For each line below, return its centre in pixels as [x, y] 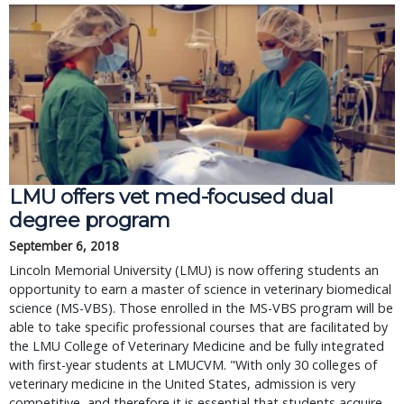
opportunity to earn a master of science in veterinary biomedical [200, 289]
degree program [90, 220]
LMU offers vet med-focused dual [171, 197]
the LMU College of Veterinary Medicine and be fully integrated [197, 346]
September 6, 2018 [64, 246]
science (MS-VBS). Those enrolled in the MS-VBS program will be [201, 308]
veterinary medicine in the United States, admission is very [182, 384]
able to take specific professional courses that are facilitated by [198, 327]
